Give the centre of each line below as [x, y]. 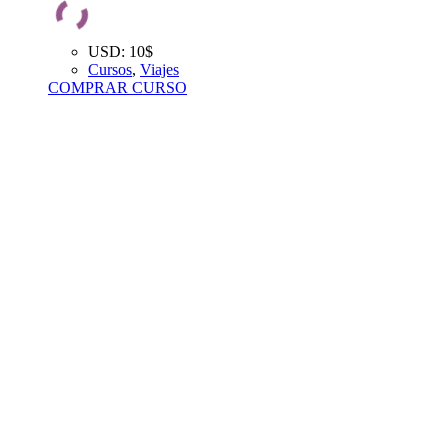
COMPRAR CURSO [117, 87]
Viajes [159, 69]
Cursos [110, 69]
